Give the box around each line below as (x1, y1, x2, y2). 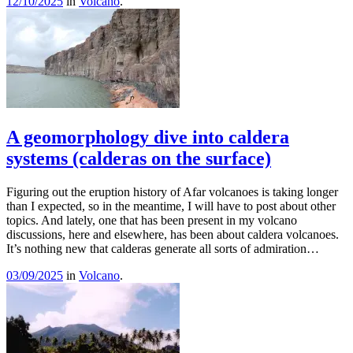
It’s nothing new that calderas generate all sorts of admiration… (6, 242, 319, 256)
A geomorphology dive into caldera (6, 127, 289, 148)
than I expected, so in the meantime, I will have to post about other (6, 199, 336, 214)
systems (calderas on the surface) (6, 148, 271, 169)
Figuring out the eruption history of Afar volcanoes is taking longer (6, 185, 338, 199)
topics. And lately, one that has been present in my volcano (6, 214, 297, 228)
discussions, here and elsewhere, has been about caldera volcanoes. (6, 228, 339, 242)
